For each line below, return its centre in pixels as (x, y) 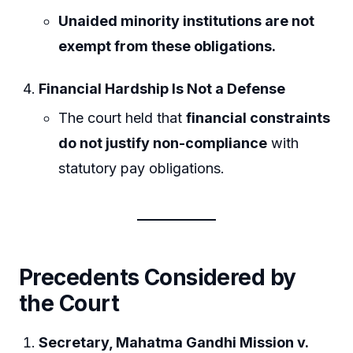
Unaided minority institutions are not (187, 21)
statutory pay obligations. (142, 169)
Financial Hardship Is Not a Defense (162, 88)
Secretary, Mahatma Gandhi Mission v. (174, 342)
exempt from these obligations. (167, 46)
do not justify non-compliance (163, 143)
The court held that (123, 118)
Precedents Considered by (158, 278)
